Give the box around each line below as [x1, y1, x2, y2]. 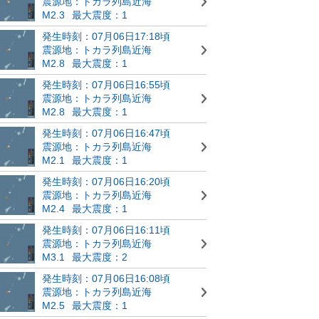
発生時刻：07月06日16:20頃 [42, 176, 170, 187]
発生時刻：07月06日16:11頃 [42, 224, 170, 236]
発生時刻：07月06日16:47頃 [42, 127, 170, 139]
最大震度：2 [72, 251, 127, 263]
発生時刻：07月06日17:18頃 [42, 31, 170, 42]
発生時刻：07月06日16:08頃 [42, 273, 170, 284]
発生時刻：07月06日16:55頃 [42, 79, 170, 90]
